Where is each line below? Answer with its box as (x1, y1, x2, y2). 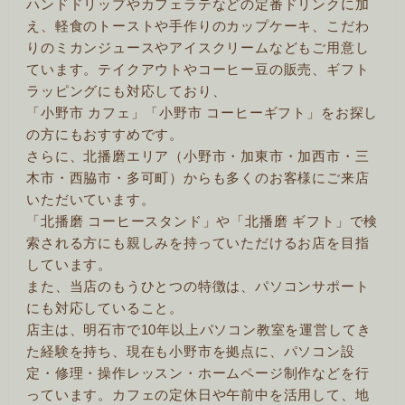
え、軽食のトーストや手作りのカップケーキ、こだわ (26, 18, 370, 34)
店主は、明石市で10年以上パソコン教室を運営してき (26, 322, 372, 338)
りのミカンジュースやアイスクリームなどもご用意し (26, 40, 370, 56)
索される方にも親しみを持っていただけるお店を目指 (26, 235, 370, 251)
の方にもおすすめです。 (26, 127, 184, 143)
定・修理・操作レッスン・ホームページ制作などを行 (26, 365, 370, 381)
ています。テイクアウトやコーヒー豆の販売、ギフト (26, 61, 370, 78)
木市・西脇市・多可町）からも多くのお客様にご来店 (26, 170, 370, 186)
